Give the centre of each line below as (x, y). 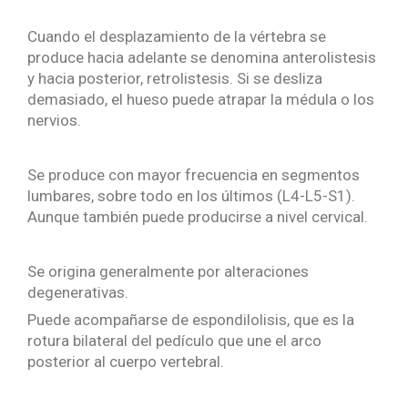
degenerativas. (78, 293)
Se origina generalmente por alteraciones (168, 272)
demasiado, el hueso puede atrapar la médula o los (201, 100)
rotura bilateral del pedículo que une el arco (174, 341)
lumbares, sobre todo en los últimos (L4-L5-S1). (191, 196)
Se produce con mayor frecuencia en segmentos (194, 175)
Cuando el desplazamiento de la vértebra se (177, 37)
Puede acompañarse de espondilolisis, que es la (191, 320)
